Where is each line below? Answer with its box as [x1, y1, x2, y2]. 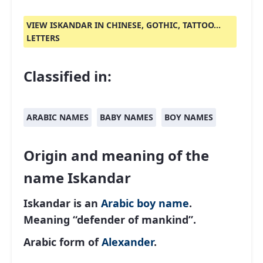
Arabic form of [23, 235, 102, 249]
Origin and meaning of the [23, 146, 209, 165]
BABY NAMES [100, 112, 153, 123]
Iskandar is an [23, 196, 101, 210]
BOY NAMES [164, 112, 213, 123]
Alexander [102, 235, 154, 249]
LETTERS [26, 32, 60, 43]
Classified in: [23, 66, 112, 86]
